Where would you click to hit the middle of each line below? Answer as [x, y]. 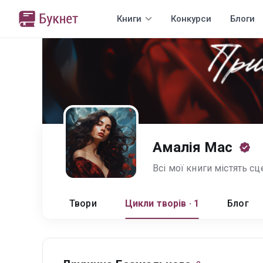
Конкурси [191, 19]
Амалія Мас [193, 147]
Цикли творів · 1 [162, 203]
